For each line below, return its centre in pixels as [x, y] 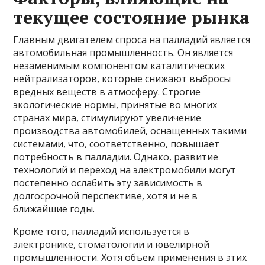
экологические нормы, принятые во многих [115, 105]
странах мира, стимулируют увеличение [107, 118]
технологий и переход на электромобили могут [125, 170]
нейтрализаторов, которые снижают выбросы [122, 79]
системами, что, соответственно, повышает [117, 144]
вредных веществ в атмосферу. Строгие [107, 92]
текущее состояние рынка [132, 17]
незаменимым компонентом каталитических [119, 66]
